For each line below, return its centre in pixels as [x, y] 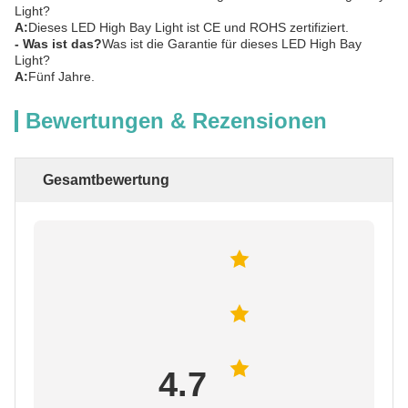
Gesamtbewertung [106, 180]
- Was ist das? [58, 44]
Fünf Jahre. [61, 76]
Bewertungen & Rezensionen [176, 121]
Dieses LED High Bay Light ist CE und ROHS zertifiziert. [189, 27]
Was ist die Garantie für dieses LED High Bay [232, 44]
